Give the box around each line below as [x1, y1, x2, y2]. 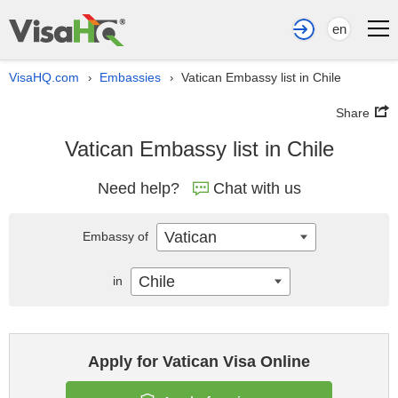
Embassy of [82, 229, 152, 243]
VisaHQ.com [9, 70, 79, 84]
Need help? [97, 179, 179, 197]
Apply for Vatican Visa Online [88, 353, 310, 370]
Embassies [99, 70, 161, 84]
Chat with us [212, 179, 301, 197]
